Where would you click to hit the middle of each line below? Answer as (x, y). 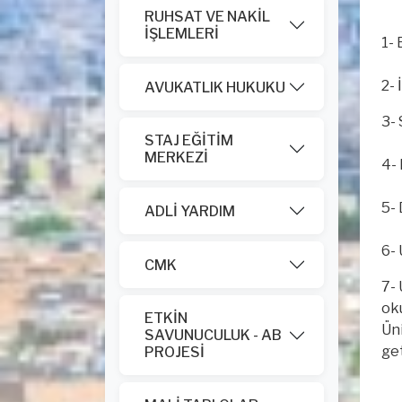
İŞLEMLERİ (182, 34)
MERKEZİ (176, 157)
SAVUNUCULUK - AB (213, 335)
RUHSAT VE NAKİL (207, 17)
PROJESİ (175, 352)
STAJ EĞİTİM (189, 140)
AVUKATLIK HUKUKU (215, 87)
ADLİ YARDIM (190, 211)
